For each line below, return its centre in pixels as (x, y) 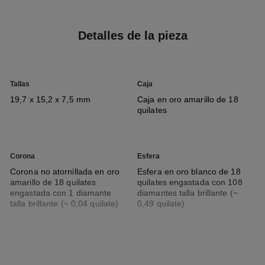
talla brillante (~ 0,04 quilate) (64, 203)
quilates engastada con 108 (190, 182)
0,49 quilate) (161, 203)
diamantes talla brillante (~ (188, 193)
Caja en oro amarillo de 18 (188, 99)
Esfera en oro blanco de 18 (189, 171)
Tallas (20, 84)
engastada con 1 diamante (61, 193)
